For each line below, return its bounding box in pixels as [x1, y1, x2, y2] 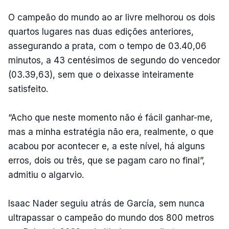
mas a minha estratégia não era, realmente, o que [8, 126, 214, 137]
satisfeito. [8, 83, 48, 94]
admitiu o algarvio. [8, 169, 84, 180]
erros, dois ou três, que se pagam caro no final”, [8, 155, 205, 166]
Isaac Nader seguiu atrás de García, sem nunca [8, 198, 204, 209]
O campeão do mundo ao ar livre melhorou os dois [8, 12, 215, 22]
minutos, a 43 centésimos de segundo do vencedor [8, 55, 220, 65]
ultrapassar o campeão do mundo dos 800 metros [8, 212, 214, 223]
